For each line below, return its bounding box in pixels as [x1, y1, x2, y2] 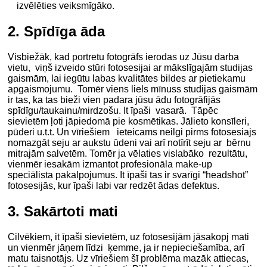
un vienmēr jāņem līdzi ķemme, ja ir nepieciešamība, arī [8, 242, 245, 253]
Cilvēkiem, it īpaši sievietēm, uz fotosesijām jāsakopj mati [8, 231, 250, 242]
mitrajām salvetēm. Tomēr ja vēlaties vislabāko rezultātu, [8, 148, 248, 159]
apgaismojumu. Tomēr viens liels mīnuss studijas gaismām [8, 84, 258, 95]
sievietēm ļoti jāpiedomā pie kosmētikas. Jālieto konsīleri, [8, 116, 252, 127]
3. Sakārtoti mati [8, 203, 119, 220]
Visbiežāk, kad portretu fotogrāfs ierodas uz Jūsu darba [8, 52, 240, 63]
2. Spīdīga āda [8, 23, 105, 40]
